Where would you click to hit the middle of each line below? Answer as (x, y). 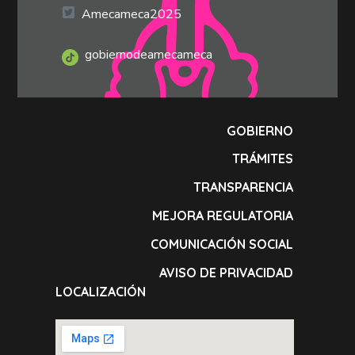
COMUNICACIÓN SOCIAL (222, 244)
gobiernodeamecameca (148, 54)
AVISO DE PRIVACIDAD (227, 272)
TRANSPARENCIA (244, 187)
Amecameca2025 (132, 14)
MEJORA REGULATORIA (223, 215)
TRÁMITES (263, 158)
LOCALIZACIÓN (100, 291)
